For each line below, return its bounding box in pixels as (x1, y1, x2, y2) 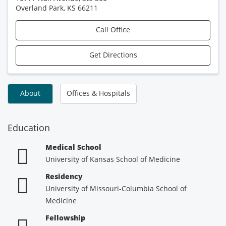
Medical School (45, 142, 101, 152)
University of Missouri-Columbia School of (45, 184, 187, 193)
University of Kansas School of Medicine (45, 154, 180, 164)
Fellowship (45, 213, 85, 222)
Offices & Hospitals (67, 88, 130, 98)
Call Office (96, 25, 130, 34)
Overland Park (16, 3, 64, 13)
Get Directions (89, 50, 137, 60)
